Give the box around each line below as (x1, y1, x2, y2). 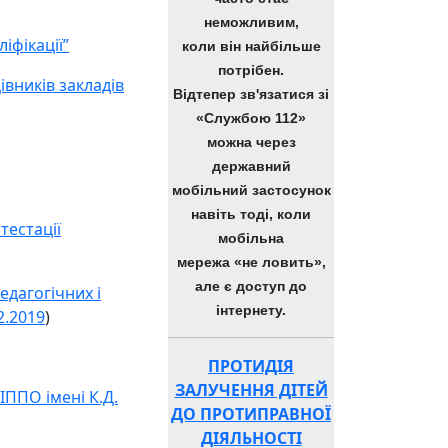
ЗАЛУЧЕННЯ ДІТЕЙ (174, 379, 328, 401)
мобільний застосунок (171, 182, 331, 198)
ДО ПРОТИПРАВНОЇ (171, 403, 331, 425)
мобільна (218, 230, 284, 246)
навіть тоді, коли (191, 206, 311, 222)
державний (211, 158, 291, 174)
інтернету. (216, 302, 286, 318)
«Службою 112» (196, 110, 306, 126)
